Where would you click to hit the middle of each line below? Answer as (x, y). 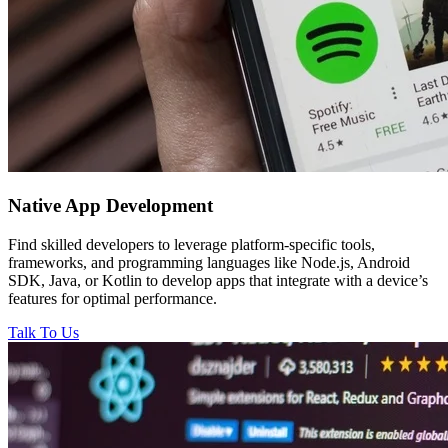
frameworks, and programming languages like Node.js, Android (209, 262)
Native (36, 205)
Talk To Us (43, 332)
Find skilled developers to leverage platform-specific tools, (191, 244)
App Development (139, 205)
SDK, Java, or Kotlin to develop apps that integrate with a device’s (218, 280)
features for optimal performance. (112, 298)
